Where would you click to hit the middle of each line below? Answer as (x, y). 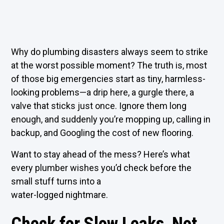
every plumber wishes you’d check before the (101, 168)
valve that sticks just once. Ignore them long (99, 106)
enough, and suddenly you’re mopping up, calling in (111, 119)
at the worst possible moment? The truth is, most (109, 65)
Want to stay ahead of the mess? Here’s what (101, 154)
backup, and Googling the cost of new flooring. (102, 133)
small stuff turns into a (56, 181)
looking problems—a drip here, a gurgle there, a (103, 92)
